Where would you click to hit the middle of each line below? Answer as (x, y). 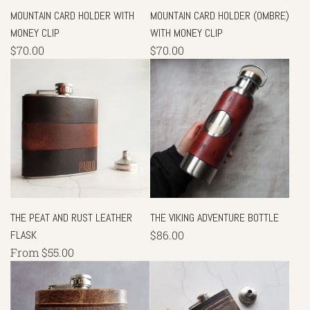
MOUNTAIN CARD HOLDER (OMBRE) (219, 15)
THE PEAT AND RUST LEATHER (71, 218)
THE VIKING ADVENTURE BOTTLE (214, 218)
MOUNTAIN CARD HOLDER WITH (72, 15)
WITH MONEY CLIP (186, 33)
